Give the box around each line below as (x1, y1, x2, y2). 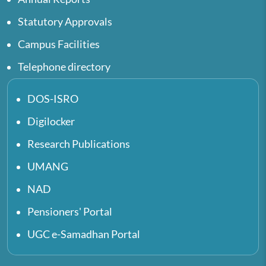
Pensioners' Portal (27, 205, 112, 218)
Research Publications (27, 137, 130, 150)
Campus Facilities (18, 37, 100, 50)
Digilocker (27, 115, 75, 128)
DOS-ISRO (27, 92, 78, 105)
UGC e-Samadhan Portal (27, 227, 140, 240)
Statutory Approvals (18, 15, 112, 28)
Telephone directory (18, 60, 110, 73)
